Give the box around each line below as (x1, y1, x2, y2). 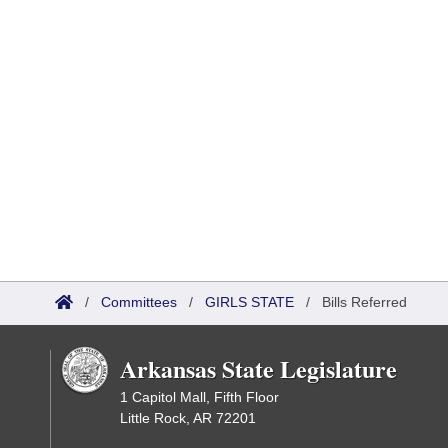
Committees (101, 294, 177, 310)
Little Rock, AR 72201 (120, 410, 256, 426)
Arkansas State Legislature (120, 351, 397, 386)
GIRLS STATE (205, 294, 294, 310)
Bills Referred (322, 294, 407, 310)
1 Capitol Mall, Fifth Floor (120, 389, 279, 405)
